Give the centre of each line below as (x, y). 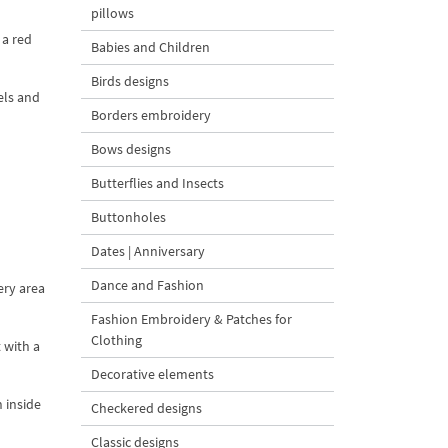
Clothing (116, 340)
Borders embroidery (151, 115)
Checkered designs (146, 408)
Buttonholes (128, 217)
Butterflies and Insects (157, 183)
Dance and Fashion (147, 285)
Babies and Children (150, 47)
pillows (112, 13)
